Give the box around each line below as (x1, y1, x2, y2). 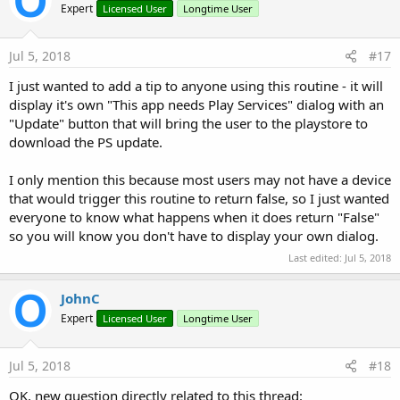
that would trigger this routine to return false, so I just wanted (9, 189, 389, 208)
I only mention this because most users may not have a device (9, 171, 391, 189)
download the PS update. (9, 133, 162, 152)
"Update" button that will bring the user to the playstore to (9, 114, 368, 133)
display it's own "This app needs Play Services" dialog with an (9, 96, 384, 114)
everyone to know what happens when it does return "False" (9, 208, 379, 227)
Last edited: (288, 250, 345, 264)
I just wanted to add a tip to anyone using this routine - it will (9, 77, 383, 96)
